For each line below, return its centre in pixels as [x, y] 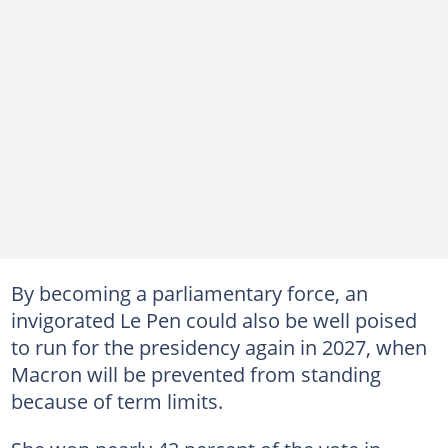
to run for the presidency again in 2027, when [218, 346]
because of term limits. [116, 400]
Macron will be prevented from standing [195, 373]
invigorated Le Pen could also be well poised [213, 319]
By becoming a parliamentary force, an [189, 292]
